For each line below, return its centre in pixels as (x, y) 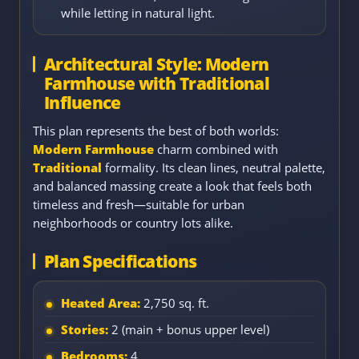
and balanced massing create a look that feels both (172, 186)
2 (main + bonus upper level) (189, 329)
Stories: (85, 329)
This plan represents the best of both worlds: (156, 130)
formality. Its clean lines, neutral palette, (214, 167)
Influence (83, 102)
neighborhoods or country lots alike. (133, 222)
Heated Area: (101, 303)
